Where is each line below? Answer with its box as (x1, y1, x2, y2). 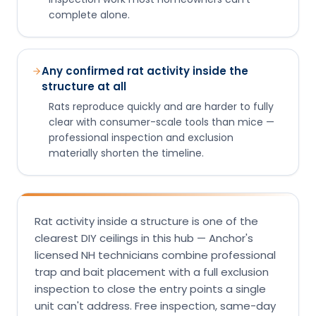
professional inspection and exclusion (49, 130, 233, 145)
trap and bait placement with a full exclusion (35, 264, 269, 279)
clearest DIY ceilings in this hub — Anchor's (35, 230, 253, 245)
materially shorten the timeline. (49, 145, 204, 160)
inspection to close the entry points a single (35, 281, 266, 296)
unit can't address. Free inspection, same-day (35, 298, 276, 313)
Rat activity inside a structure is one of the (35, 213, 258, 229)
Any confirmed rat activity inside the (42, 63, 248, 78)
